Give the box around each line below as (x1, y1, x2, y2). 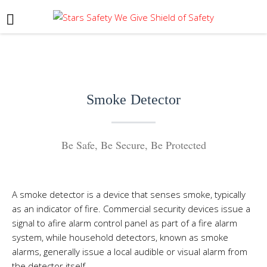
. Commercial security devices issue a (98, 202, 250, 215)
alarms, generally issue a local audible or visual (12, 245, 203, 257)
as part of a (147, 216, 198, 229)
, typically (210, 188, 246, 200)
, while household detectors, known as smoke (42, 231, 228, 243)
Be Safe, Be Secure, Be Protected (61, 137, 206, 152)
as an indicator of (12, 202, 85, 215)
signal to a (12, 216, 52, 229)
